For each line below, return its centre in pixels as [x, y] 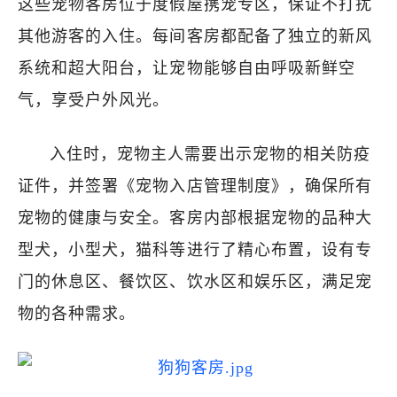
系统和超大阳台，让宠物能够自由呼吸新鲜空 [187, 68]
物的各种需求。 [77, 314]
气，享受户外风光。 [94, 100]
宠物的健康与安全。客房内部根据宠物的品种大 [195, 218]
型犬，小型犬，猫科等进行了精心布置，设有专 [195, 250]
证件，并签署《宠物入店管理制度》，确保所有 [195, 186]
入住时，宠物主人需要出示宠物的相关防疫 [210, 154]
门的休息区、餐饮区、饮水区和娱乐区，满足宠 [195, 282]
